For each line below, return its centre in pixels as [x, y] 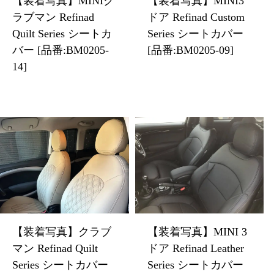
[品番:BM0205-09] [190, 50]
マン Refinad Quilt [55, 248]
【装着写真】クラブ [62, 231]
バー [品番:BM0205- [61, 50]
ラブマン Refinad [53, 17]
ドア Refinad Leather [195, 248]
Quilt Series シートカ [62, 33]
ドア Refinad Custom [196, 17]
